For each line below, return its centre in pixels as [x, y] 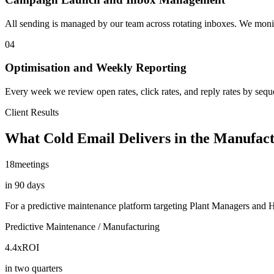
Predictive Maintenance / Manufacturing [82, 227]
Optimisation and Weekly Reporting [96, 68]
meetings [32, 164]
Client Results [32, 113]
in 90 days [25, 185]
